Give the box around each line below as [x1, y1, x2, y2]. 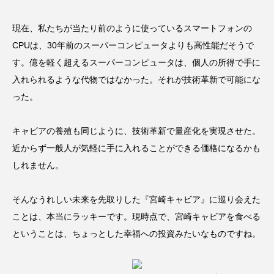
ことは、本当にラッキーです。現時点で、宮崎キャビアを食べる [12, 211, 261, 221]
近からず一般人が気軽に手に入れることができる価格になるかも [12, 143, 261, 153]
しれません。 [12, 160, 64, 170]
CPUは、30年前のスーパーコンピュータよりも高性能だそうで [12, 40, 254, 50]
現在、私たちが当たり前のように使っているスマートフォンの [12, 23, 252, 33]
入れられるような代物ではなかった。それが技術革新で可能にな [12, 74, 261, 84]
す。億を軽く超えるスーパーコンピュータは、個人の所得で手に [12, 57, 261, 67]
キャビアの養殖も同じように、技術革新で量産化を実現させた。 [12, 125, 261, 136]
